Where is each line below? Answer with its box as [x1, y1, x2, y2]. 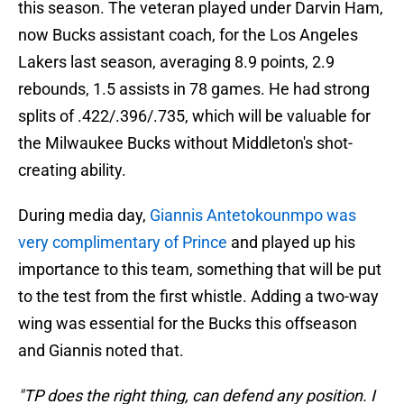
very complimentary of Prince [18, 233, 227, 252]
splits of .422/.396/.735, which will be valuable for [18, 106, 371, 126]
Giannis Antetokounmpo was [150, 206, 356, 225]
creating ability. [18, 161, 126, 180]
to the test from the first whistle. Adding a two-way [18, 287, 379, 307]
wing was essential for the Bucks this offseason [18, 314, 357, 334]
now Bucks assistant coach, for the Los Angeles [18, 25, 358, 45]
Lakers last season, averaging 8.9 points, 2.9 [18, 52, 335, 72]
